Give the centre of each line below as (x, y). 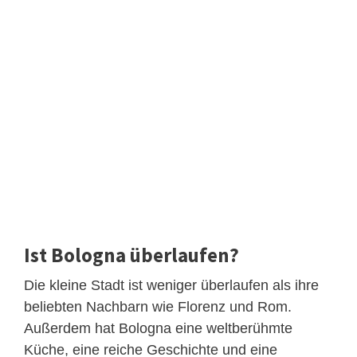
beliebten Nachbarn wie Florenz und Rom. (158, 306)
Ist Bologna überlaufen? (131, 255)
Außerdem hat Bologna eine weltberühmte (158, 328)
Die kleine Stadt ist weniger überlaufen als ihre (171, 285)
